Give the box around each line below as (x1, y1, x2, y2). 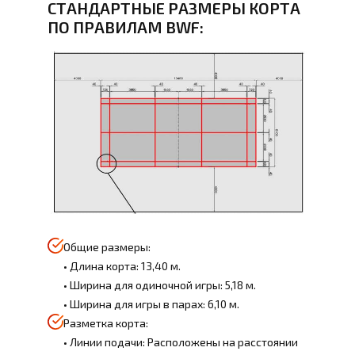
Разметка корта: (63, 316, 148, 330)
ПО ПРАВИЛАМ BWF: (48, 17, 204, 37)
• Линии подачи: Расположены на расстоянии (63, 335, 298, 349)
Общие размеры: (63, 240, 151, 254)
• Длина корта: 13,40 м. (63, 259, 181, 273)
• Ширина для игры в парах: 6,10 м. (63, 297, 239, 311)
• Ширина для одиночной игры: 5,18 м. (63, 278, 256, 292)
